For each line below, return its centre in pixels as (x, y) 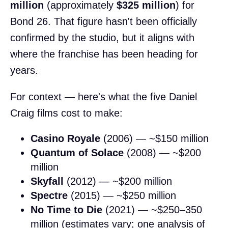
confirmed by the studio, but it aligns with (102, 37)
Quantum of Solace (77, 152)
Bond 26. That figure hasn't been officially (104, 21)
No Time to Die (66, 209)
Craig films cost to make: (66, 113)
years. (24, 70)
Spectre (49, 195)
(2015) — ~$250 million (122, 195)
